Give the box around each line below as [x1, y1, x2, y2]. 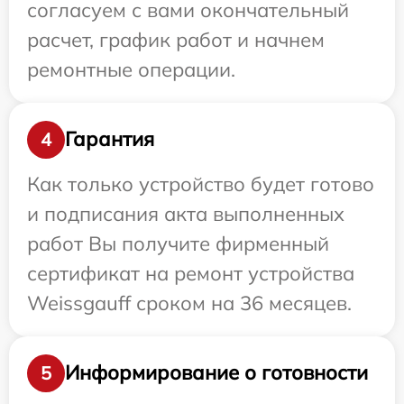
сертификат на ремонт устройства [27, 260, 354, 286]
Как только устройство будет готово [27, 170, 374, 197]
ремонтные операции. [27, 56, 235, 82]
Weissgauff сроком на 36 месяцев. [27, 289, 352, 316]
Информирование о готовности [65, 360, 368, 386]
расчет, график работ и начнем [27, 26, 325, 52]
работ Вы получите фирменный [27, 230, 329, 256]
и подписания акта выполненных [27, 200, 344, 226]
